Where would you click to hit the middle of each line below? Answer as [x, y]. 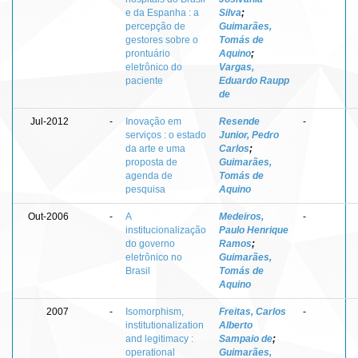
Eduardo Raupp [254, 80]
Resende [239, 121]
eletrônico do [154, 67]
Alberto [236, 325]
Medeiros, [241, 216]
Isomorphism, [155, 311]
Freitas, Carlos [253, 311]
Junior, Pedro [249, 135]
